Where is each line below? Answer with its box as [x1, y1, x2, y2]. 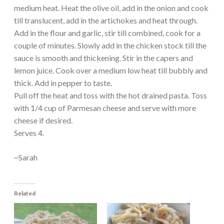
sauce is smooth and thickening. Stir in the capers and [14, 53, 193, 63]
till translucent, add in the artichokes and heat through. [14, 15, 197, 25]
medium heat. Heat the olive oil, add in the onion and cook [14, 3, 208, 13]
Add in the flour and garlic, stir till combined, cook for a [14, 28, 200, 38]
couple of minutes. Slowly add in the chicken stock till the [14, 40, 206, 50]
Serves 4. [14, 128, 44, 138]
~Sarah [14, 152, 37, 162]
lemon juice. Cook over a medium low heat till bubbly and [14, 65, 207, 75]
